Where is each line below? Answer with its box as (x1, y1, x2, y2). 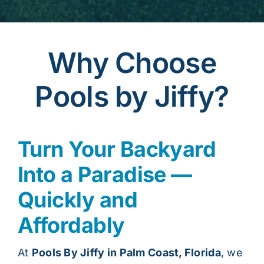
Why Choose (48, 45, 216, 80)
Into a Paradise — (17, 161, 192, 187)
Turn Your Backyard (17, 136, 216, 162)
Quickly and (17, 186, 138, 213)
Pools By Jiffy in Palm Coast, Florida (31, 246, 221, 259)
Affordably (17, 212, 125, 238)
